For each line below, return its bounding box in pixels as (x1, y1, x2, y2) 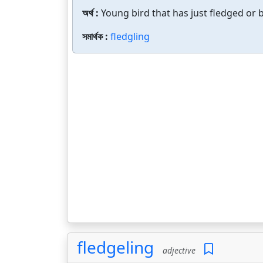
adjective (158, 245, 195, 256)
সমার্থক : (82, 30, 110, 43)
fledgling (110, 30, 150, 43)
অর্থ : (82, 6, 101, 19)
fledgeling (77, 236, 154, 258)
